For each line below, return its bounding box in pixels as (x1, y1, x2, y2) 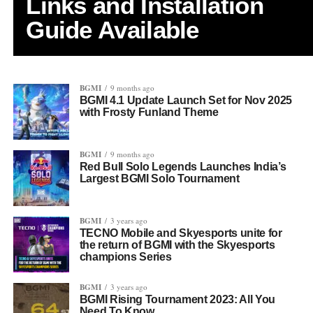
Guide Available (26, 15, 199, 43)
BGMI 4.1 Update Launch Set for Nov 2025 (79, 94, 293, 106)
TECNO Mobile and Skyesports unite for (79, 226, 282, 239)
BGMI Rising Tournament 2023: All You (79, 293, 276, 305)
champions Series (79, 250, 172, 263)
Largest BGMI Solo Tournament (79, 172, 240, 184)
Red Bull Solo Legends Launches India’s (79, 160, 286, 173)
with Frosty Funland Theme (79, 105, 219, 118)
